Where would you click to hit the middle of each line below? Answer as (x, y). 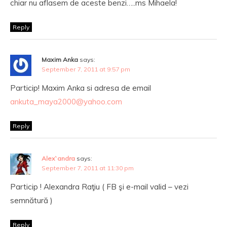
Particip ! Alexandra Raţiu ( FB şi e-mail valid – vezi (99, 187)
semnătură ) (31, 200)
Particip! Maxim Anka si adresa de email (81, 88)
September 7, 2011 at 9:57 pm (86, 69)
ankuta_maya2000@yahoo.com (66, 102)
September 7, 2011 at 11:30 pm (88, 168)
